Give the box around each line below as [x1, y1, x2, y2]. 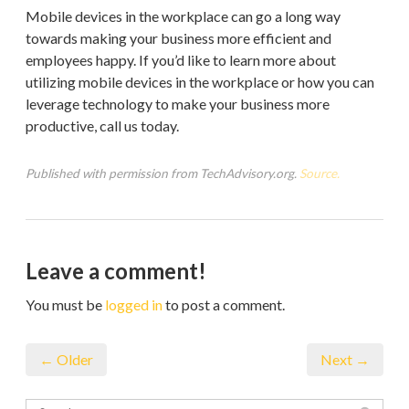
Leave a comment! [26, 257, 206, 284]
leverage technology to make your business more [26, 94, 330, 112]
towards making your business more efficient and [26, 28, 331, 47]
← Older [39, 350, 93, 368]
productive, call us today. [26, 116, 179, 134]
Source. [299, 165, 340, 181]
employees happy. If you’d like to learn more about [26, 50, 336, 68]
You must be [26, 295, 105, 313]
